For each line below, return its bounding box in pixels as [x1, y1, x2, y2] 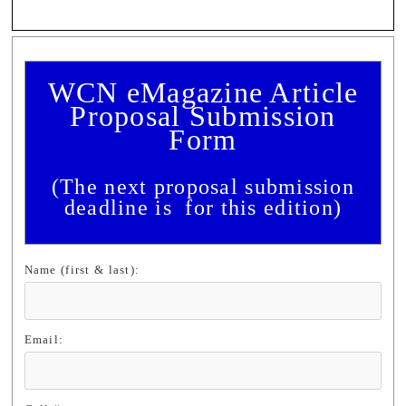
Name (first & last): [24, 263, 140, 276]
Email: [24, 333, 64, 347]
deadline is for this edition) [63, 196, 343, 220]
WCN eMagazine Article [47, 76, 359, 110]
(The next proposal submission [51, 175, 355, 199]
